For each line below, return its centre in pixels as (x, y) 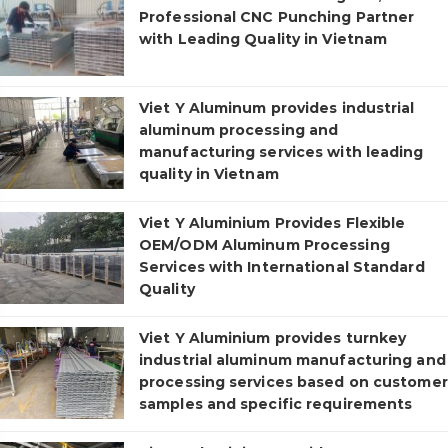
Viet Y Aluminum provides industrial (277, 108)
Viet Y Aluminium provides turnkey (273, 338)
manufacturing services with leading (281, 152)
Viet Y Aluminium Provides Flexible (272, 223)
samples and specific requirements (276, 404)
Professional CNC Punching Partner (277, 17)
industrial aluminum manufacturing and (292, 360)
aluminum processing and (239, 130)
